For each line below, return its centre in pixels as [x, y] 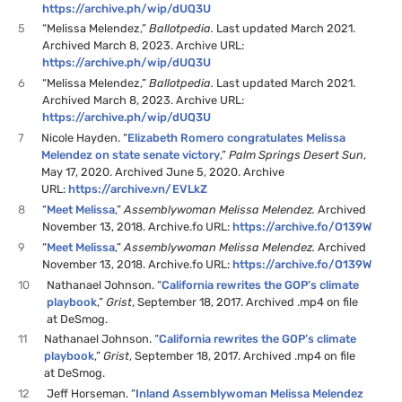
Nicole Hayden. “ [85, 138]
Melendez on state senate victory [131, 155]
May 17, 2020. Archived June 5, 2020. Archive [163, 172]
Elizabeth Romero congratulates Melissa [237, 138]
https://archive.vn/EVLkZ [138, 189]
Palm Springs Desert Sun [297, 155]
